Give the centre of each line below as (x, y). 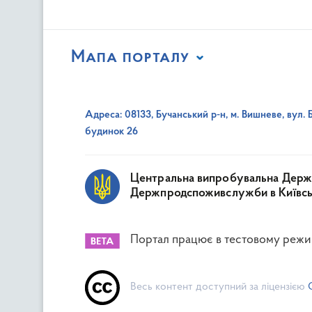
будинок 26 (111, 132)
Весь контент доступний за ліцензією (219, 287)
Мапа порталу (130, 57)
